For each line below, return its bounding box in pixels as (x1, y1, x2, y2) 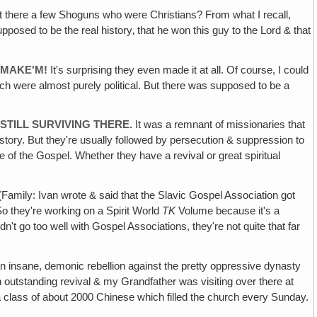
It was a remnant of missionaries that (132, 119, 306, 131)
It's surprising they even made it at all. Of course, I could (47, 64, 309, 76)
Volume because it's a (175, 205, 280, 217)
